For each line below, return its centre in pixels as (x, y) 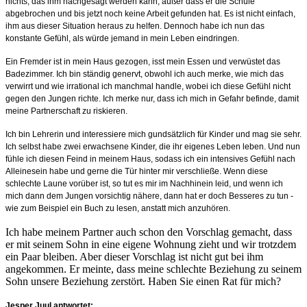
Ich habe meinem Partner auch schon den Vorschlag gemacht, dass (149, 232)
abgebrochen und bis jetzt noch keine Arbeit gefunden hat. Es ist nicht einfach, (150, 13)
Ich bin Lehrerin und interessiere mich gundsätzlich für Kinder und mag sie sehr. (153, 134)
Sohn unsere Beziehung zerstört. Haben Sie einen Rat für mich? (143, 281)
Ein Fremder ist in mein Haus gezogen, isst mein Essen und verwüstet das (143, 61)
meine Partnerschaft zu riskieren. (66, 111)
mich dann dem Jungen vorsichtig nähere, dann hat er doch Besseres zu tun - (149, 196)
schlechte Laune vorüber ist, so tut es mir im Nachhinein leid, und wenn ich (144, 183)
